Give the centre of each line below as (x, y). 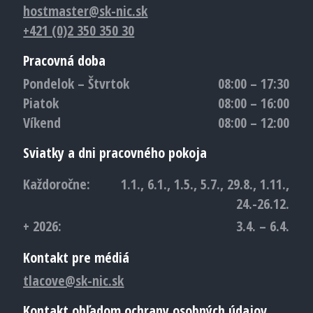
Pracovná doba (65, 60)
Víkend (42, 123)
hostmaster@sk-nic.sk (86, 11)
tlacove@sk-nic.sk (74, 281)
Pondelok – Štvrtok (77, 83)
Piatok (41, 103)
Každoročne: (57, 184)
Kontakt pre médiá (77, 257)
